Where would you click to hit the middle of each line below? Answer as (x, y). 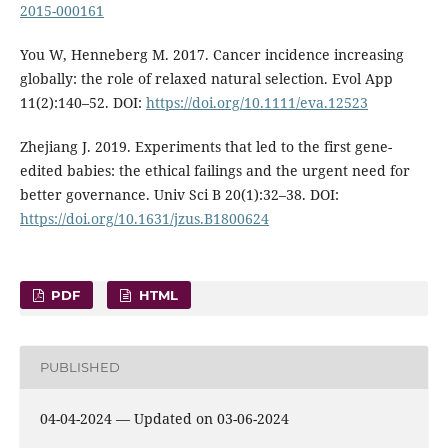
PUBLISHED (79, 367)
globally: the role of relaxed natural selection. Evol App (206, 78)
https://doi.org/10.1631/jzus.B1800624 (144, 218)
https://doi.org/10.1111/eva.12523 (256, 102)
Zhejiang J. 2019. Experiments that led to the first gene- (205, 146)
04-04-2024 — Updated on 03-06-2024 (164, 418)
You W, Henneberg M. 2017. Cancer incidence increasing (211, 54)
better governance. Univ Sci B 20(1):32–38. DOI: (179, 194)
